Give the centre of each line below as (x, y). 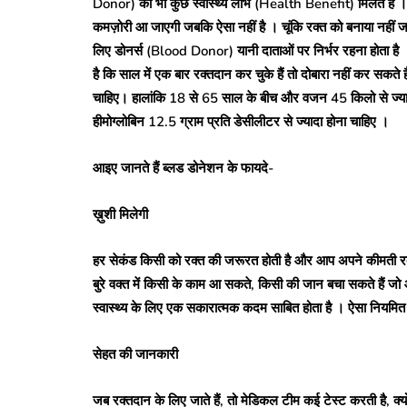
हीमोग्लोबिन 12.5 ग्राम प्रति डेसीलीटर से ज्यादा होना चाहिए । (241, 121)
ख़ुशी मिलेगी (120, 214)
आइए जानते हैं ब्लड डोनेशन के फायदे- (183, 168)
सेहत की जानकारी (135, 354)
